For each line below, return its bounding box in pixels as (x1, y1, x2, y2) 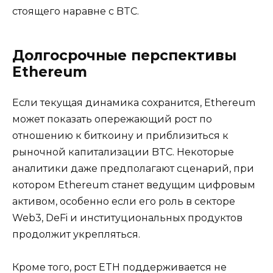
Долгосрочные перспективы (12, 46, 236, 64)
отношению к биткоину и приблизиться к (12, 129, 229, 141)
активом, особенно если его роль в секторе (12, 195, 235, 207)
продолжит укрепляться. (12, 228, 140, 240)
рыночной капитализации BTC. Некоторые (12, 146, 234, 158)
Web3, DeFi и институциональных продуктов (12, 211, 243, 224)
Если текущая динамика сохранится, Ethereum (12, 96, 255, 108)
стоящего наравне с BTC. (12, 5, 139, 17)
